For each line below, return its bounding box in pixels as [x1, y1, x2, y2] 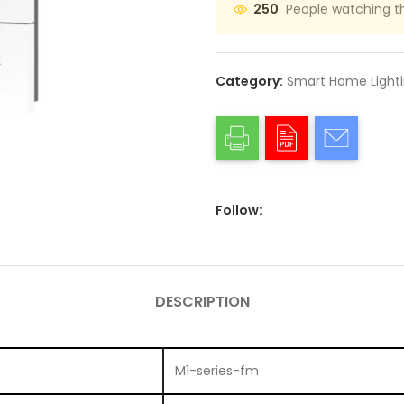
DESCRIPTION [154, 290, 250, 312]
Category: [216, 71, 283, 90]
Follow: [216, 200, 262, 219]
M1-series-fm [175, 361, 259, 380]
